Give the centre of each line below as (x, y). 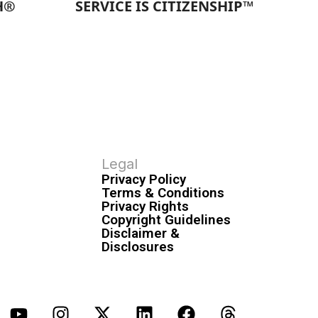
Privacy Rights (146, 206)
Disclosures (138, 246)
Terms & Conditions (163, 192)
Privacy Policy (144, 179)
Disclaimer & (141, 233)
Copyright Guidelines (166, 219)
